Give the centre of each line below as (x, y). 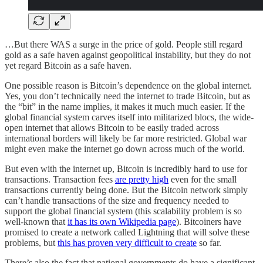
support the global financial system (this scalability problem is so (123, 211)
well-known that (36, 221)
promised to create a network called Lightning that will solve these (127, 232)
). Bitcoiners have (209, 221)
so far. (209, 242)
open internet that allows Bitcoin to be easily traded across (112, 127)
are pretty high (142, 179)
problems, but (31, 242)
